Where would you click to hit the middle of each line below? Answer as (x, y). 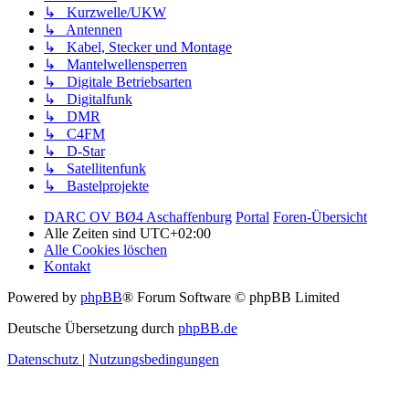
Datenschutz (43, 360)
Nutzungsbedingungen (154, 360)
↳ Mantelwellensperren (115, 65)
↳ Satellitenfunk (95, 169)
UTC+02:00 (175, 234)
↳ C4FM (74, 134)
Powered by (44, 298)
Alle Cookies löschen (105, 250)
